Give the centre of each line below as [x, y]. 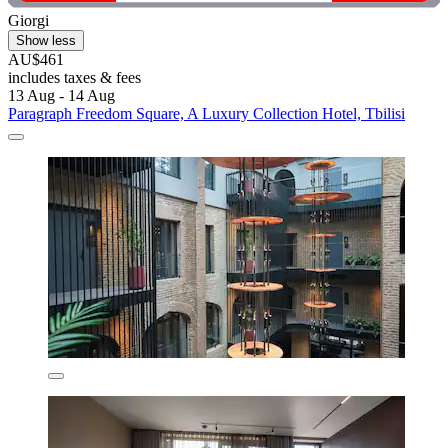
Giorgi [28, 21]
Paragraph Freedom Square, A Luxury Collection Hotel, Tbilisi [206, 114]
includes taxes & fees [74, 78]
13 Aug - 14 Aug [61, 96]
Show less [46, 41]
